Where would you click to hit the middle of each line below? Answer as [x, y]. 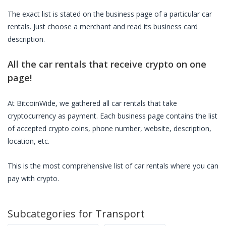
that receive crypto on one [146, 64]
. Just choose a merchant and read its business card [114, 26]
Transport [120, 214]
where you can [193, 166]
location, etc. [29, 141]
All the [23, 64]
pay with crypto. [33, 178]
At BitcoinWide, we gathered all [60, 103]
